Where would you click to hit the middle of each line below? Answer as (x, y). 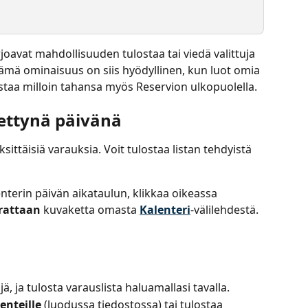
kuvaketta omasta (90, 210)
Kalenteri (165, 210)
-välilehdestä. (224, 210)
